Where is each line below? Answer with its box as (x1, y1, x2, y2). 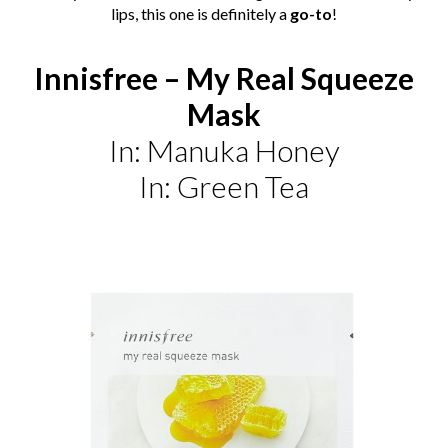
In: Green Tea (139, 168, 309, 205)
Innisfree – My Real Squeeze (34, 60, 414, 97)
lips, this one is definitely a (111, 4, 287, 24)
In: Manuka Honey (108, 132, 340, 169)
